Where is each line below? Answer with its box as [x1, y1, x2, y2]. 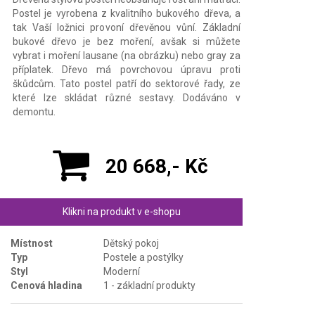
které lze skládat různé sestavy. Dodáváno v [13, 91, 240, 103]
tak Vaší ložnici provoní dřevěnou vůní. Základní [13, 21, 240, 33]
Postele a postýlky [103, 251, 184, 263]
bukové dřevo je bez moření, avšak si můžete [13, 35, 240, 47]
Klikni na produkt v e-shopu [62, 205, 181, 217]
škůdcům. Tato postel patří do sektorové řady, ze [13, 77, 240, 89]
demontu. [13, 105, 56, 117]
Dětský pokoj [103, 237, 159, 249]
